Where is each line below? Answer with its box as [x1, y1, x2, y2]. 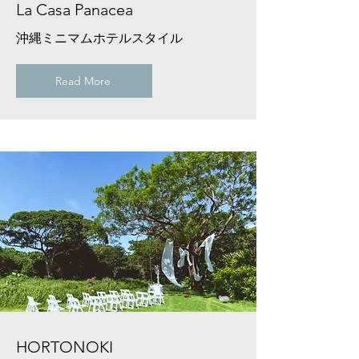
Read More [54, 74, 111, 89]
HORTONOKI [16, 337, 113, 357]
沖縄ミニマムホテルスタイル [16, 30, 183, 46]
